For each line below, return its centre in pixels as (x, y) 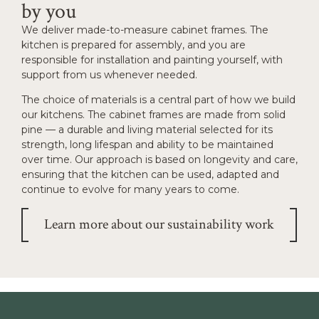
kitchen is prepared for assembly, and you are (134, 45)
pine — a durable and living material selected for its (147, 130)
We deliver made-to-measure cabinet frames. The (145, 30)
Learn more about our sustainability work (159, 225)
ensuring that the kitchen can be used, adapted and (150, 175)
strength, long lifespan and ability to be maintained (147, 145)
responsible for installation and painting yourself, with (152, 59)
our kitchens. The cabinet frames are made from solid (153, 115)
